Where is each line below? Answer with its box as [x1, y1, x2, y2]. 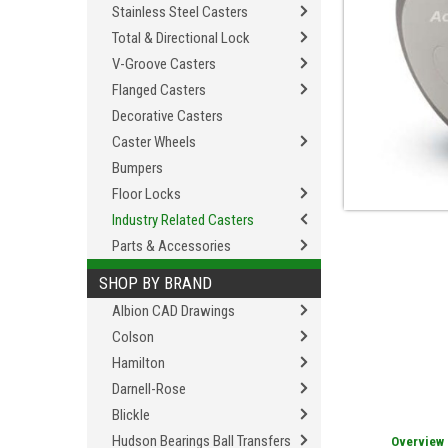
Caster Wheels [112, 133, 196, 151]
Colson [112, 328, 154, 346]
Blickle [112, 406, 150, 424]
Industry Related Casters [112, 211, 254, 229]
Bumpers [112, 159, 163, 177]
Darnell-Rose [112, 380, 186, 398]
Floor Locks [112, 185, 181, 203]
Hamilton [112, 354, 165, 372]
